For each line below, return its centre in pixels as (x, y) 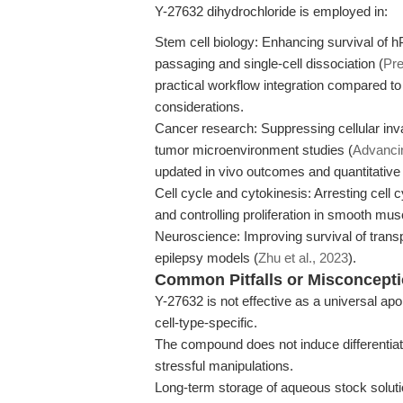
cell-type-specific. (206, 322)
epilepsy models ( (206, 258)
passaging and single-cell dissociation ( (269, 63)
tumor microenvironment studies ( (254, 150)
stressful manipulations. (224, 366)
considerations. (199, 107)
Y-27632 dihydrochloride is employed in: (271, 11)
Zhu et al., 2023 (303, 258)
